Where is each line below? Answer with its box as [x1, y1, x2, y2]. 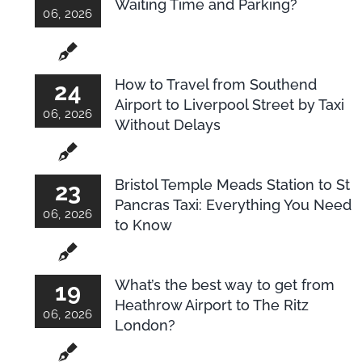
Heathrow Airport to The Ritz [115, 297, 309, 314]
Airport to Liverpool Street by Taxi [115, 96, 345, 113]
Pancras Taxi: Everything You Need [115, 196, 352, 213]
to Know [115, 217, 173, 234]
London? [115, 317, 176, 334]
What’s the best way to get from [115, 276, 335, 293]
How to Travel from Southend [115, 76, 318, 93]
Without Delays [115, 116, 221, 133]
